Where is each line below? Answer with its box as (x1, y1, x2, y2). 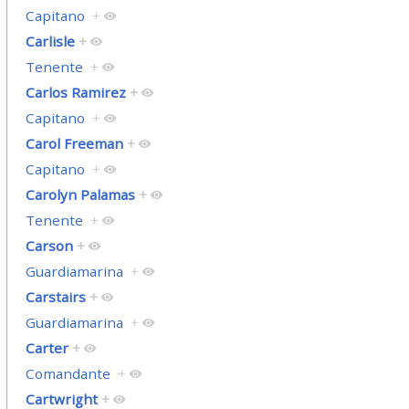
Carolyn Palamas (25, 185, 135, 204)
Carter (25, 339, 68, 358)
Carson (25, 236, 73, 256)
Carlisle (25, 32, 75, 51)
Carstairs (25, 288, 86, 307)
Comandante (25, 364, 110, 383)
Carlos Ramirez (25, 83, 126, 102)
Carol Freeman (25, 134, 123, 153)
